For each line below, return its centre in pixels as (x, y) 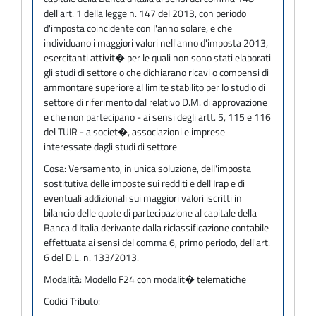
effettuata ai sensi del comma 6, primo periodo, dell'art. (157, 242)
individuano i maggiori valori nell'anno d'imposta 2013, (156, 42)
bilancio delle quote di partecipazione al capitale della (150, 212)
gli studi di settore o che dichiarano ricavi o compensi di (156, 72)
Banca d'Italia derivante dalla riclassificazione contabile (156, 227)
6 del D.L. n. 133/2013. (91, 257)
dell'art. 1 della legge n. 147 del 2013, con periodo (145, 13)
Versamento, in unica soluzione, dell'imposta (160, 168)
